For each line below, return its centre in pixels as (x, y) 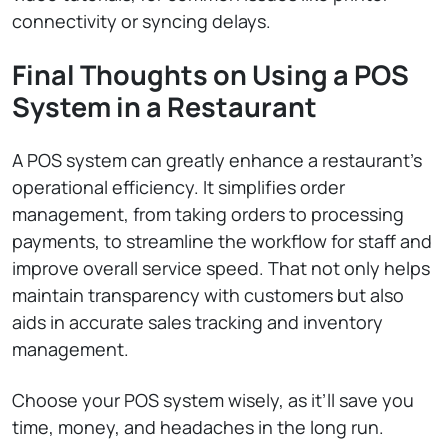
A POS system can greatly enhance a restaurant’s (217, 160)
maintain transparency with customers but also (208, 295)
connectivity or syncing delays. (141, 21)
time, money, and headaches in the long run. (198, 427)
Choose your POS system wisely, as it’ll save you (213, 400)
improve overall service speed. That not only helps (221, 268)
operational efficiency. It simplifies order (178, 187)
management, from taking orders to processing (208, 214)
